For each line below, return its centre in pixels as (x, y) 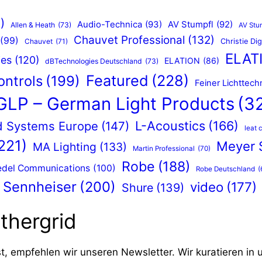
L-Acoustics (170, 126)
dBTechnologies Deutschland (94, 61)
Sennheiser (39, 187)
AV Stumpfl (190, 25)
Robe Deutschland (225, 169)
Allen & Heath (32, 25)
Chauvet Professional (129, 40)
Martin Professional (163, 149)
